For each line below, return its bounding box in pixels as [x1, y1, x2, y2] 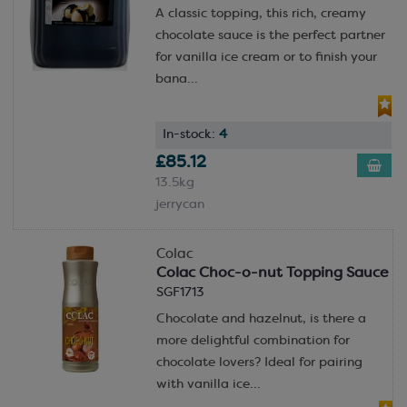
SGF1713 [155, 286, 204, 299]
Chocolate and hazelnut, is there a [155, 313, 366, 325]
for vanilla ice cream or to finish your [154, 52, 377, 65]
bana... [154, 74, 198, 86]
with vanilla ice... [155, 378, 261, 391]
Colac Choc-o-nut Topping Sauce [155, 265, 389, 281]
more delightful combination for [155, 334, 350, 347]
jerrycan [154, 198, 204, 211]
